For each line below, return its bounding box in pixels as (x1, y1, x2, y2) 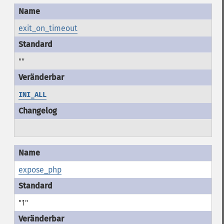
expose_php (18, 165, 61, 174)
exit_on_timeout (18, 23, 77, 33)
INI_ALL (18, 90, 46, 99)
